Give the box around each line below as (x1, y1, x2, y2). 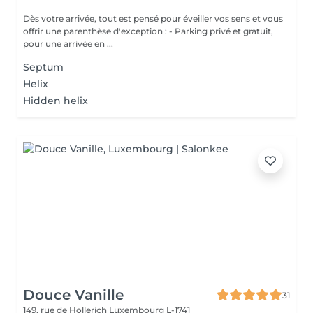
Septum (23, 61, 64, 73)
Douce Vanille (23, 286, 124, 303)
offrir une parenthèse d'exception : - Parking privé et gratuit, (23, 26, 169, 36)
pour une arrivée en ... (23, 38, 113, 49)
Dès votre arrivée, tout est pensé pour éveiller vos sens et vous (23, 13, 283, 24)
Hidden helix (23, 94, 88, 107)
